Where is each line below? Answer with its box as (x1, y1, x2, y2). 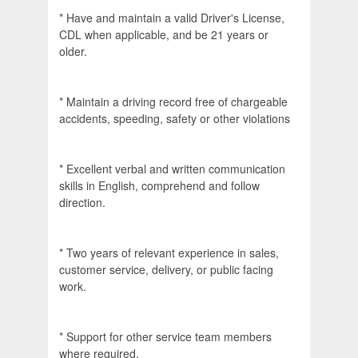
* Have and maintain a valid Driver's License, (59, 10, 284, 26)
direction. (59, 194, 105, 211)
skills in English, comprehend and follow (59, 177, 260, 194)
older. (59, 43, 87, 60)
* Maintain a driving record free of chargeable (59, 93, 288, 110)
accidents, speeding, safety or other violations (59, 110, 290, 127)
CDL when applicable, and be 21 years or (59, 26, 268, 43)
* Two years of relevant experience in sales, (59, 245, 279, 261)
